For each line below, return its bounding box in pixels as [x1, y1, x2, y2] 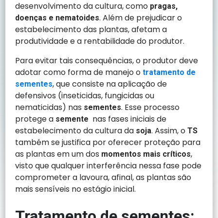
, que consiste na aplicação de [53, 78, 167, 90]
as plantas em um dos [15, 148, 102, 160]
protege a [15, 113, 56, 125]
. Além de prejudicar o [99, 12, 182, 23]
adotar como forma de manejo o [15, 66, 143, 78]
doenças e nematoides [15, 13, 100, 22]
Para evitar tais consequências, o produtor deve [15, 54, 199, 66]
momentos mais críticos [101, 149, 191, 159]
